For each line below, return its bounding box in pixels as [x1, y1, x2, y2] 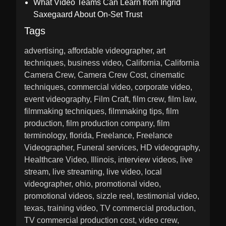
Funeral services [77, 143, 136, 152]
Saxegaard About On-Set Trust [33, 10, 142, 19]
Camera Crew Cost [78, 70, 146, 79]
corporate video [135, 82, 190, 91]
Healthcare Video [24, 155, 87, 164]
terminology [24, 131, 66, 140]
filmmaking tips [108, 106, 162, 116]
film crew [133, 94, 164, 103]
